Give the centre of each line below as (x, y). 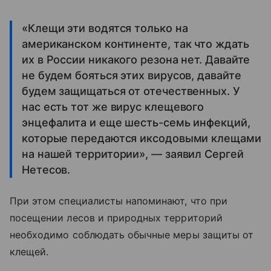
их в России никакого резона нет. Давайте (136, 59)
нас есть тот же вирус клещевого (113, 106)
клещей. (29, 251)
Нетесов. (46, 169)
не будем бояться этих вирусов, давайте (132, 75)
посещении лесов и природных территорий (116, 217)
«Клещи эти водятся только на (105, 28)
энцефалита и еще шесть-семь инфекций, (136, 122)
